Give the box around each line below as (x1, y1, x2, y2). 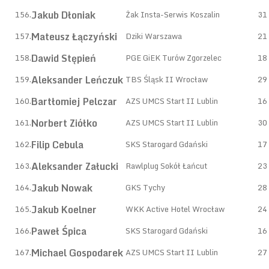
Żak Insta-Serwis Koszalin (125, 8, 220, 21)
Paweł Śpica (31, 223, 86, 239)
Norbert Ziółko (31, 115, 97, 131)
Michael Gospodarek (31, 245, 123, 261)
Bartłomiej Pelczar (31, 94, 117, 109)
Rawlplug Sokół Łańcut (125, 159, 207, 172)
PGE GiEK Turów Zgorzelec (125, 51, 222, 64)
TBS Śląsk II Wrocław (125, 73, 208, 86)
